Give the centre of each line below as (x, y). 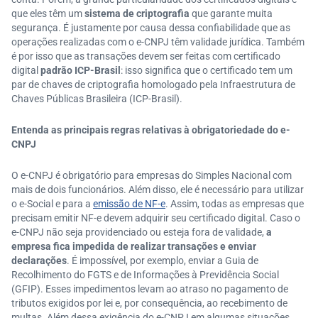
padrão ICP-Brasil (79, 70)
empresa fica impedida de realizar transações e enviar (134, 246)
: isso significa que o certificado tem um (207, 70)
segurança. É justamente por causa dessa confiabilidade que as (151, 28)
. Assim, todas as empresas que (235, 204)
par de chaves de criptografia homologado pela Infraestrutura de (153, 84)
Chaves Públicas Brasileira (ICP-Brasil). (97, 99)
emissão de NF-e (129, 204)
